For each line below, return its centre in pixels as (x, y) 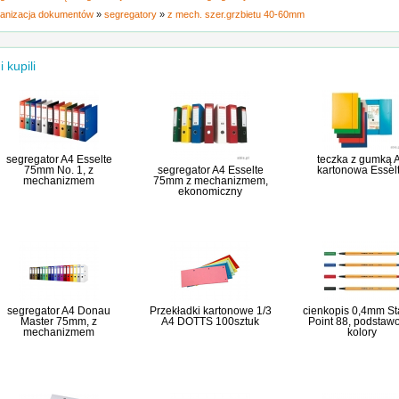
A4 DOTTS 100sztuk (210, 322)
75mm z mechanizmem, (210, 181)
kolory (362, 332)
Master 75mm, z (59, 322)
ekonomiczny (210, 191)
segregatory (130, 14)
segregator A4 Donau (59, 311)
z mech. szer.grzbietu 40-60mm (236, 14)
